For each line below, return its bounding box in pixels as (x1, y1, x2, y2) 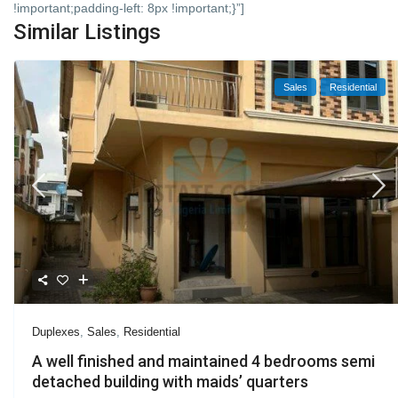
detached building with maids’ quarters (32, 372, 309, 392)
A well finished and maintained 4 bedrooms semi (32, 352, 376, 371)
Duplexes (32, 325, 81, 339)
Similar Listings (13, 19, 162, 44)
